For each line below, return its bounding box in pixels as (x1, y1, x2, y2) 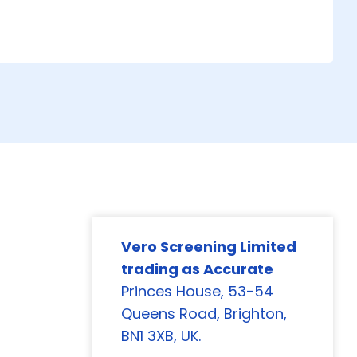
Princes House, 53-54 (121, 281, 273, 301)
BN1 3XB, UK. (121, 326, 201, 346)
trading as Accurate (121, 259, 273, 279)
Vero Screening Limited (121, 237, 296, 257)
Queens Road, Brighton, (121, 304, 287, 324)
